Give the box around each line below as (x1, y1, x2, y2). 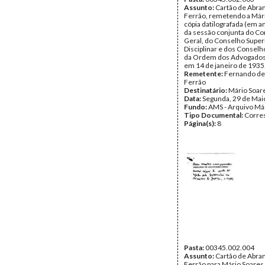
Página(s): (184, 119, 217, 128)
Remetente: (184, 69, 224, 78)
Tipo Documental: (184, 111, 244, 119)
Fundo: (184, 102, 208, 111)
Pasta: (184, 243, 205, 252)
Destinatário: (184, 86, 228, 95)
